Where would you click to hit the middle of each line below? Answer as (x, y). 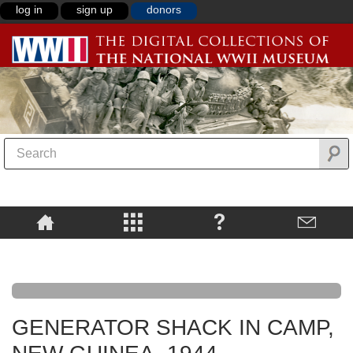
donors (164, 9)
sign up (95, 9)
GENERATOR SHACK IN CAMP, (173, 328)
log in (29, 9)
